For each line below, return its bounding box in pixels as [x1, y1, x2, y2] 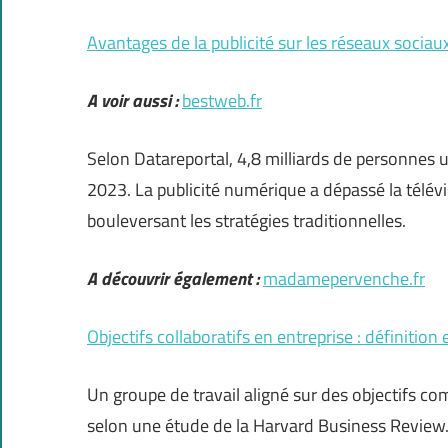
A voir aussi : [87, 87, 178, 115]
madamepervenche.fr [263, 265, 425, 293]
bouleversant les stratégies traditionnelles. [87, 207, 406, 235]
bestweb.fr [182, 87, 262, 115]
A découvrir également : [87, 265, 259, 293]
